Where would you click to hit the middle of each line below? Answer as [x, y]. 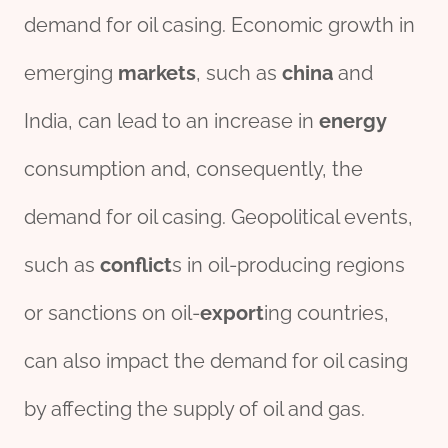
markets [157, 73]
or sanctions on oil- [112, 313]
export [232, 313]
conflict [136, 265]
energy [353, 121]
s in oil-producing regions [288, 265]
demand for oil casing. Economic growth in [219, 25]
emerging [71, 73]
